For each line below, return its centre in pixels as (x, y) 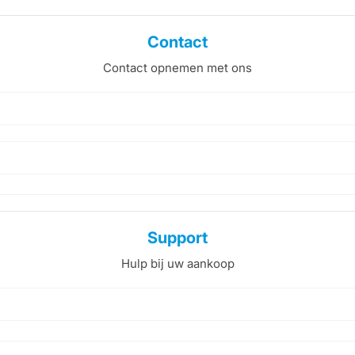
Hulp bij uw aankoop (177, 263)
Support (177, 238)
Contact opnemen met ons (177, 68)
